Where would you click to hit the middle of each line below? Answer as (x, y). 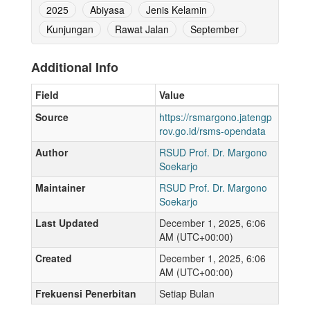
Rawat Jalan (142, 29)
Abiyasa (107, 10)
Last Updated (67, 223)
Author (52, 153)
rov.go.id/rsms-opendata (212, 131)
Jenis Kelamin (176, 10)
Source (52, 117)
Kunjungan (70, 29)
